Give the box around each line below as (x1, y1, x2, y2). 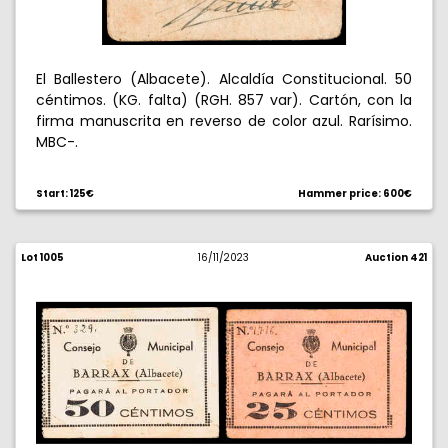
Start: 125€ (36, 187, 94, 200)
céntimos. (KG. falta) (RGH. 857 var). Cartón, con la (36, 90, 412, 110)
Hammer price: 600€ (298, 187, 412, 200)
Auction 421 (364, 251, 427, 264)
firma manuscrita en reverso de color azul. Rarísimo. (36, 111, 412, 131)
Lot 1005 (21, 251, 64, 264)
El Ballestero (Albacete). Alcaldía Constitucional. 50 (36, 69, 412, 89)
